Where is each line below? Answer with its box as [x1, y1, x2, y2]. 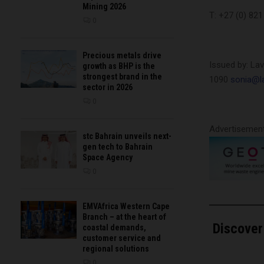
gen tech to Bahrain [82, 142, 153, 152]
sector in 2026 [82, 82, 133, 93]
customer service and [82, 233, 161, 243]
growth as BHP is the [82, 61, 155, 71]
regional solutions [82, 244, 149, 254]
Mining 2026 [82, 2, 126, 12]
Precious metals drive [82, 51, 161, 61]
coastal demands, [82, 223, 146, 233]
